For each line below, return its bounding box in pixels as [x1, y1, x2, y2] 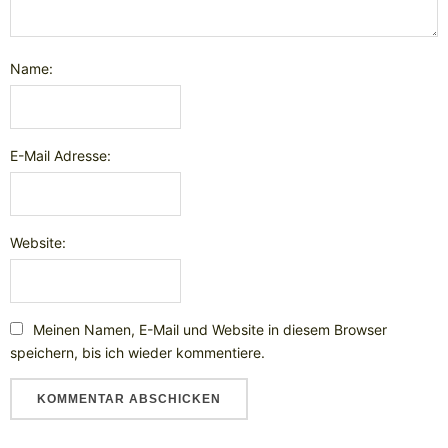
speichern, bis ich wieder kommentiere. [10, 344, 265, 361]
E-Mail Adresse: [10, 147, 111, 164]
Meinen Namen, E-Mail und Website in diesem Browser [33, 321, 387, 338]
